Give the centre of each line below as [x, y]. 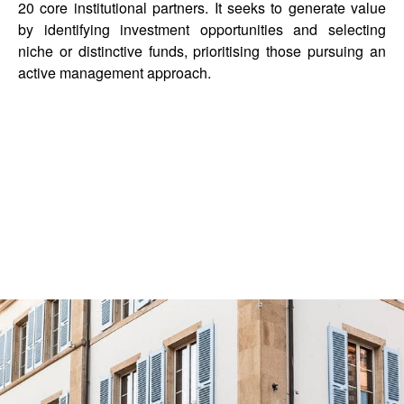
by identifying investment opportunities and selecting [202, 29]
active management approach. [115, 72]
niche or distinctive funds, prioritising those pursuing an [202, 50]
